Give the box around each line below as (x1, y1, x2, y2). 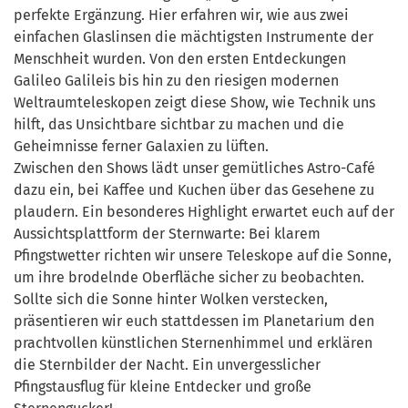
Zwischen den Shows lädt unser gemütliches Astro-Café (14, 158, 375, 177)
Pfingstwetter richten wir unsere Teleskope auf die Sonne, (14, 246, 392, 264)
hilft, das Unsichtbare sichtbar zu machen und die (14, 115, 344, 133)
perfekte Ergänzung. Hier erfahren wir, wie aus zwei (14, 5, 349, 24)
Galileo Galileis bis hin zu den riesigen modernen (14, 71, 339, 89)
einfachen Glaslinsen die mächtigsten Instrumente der (14, 27, 373, 46)
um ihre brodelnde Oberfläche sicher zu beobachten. (14, 268, 364, 286)
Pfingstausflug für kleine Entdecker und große (14, 377, 311, 395)
